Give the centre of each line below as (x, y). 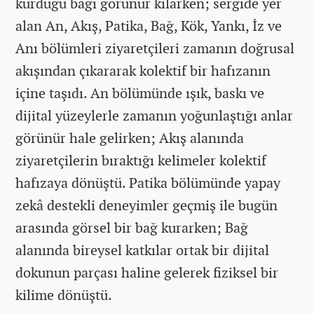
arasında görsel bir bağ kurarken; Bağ (132, 228)
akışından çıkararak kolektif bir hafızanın (143, 71)
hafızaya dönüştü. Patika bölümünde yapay (148, 183)
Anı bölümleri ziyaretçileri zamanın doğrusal (155, 48)
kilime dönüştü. (64, 295)
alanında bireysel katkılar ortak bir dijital (142, 250)
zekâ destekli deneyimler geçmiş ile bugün (146, 205)
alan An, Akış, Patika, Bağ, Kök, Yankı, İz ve (149, 26)
